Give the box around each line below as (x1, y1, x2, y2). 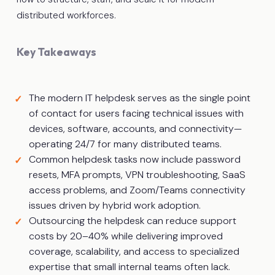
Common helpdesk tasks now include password (28, 152, 241, 166)
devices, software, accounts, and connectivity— (28, 122, 242, 135)
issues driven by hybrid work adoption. (28, 198, 201, 212)
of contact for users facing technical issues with (28, 106, 244, 120)
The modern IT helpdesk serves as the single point (28, 91, 250, 104)
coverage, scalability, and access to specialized (28, 244, 239, 258)
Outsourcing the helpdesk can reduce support (28, 214, 236, 227)
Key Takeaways (16, 44, 96, 59)
